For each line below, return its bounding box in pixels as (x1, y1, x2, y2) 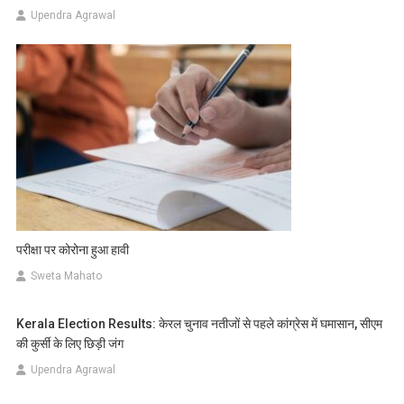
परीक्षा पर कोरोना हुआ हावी (16, 243, 130, 257)
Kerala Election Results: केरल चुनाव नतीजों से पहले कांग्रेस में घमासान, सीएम (16, 317, 383, 331)
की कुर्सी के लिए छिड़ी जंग (16, 336, 124, 351)
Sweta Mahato (31, 270, 103, 282)
